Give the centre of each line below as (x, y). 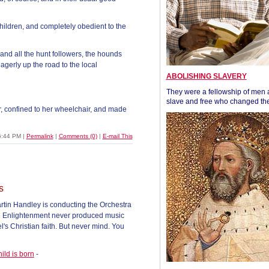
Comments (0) (78, 136)
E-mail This (117, 136)
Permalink (40, 136)
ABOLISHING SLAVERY (206, 76)
